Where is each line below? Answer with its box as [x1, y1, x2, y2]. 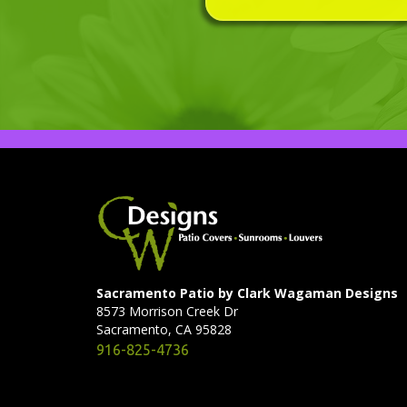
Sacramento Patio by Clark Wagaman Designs [96, 284, 398, 303]
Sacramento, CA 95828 [96, 321, 232, 339]
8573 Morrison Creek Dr [96, 303, 238, 321]
